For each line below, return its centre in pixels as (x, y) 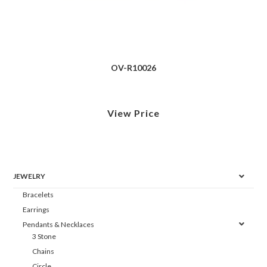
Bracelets (38, 195)
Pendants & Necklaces (59, 225)
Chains (44, 252)
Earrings (36, 210)
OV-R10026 (133, 67)
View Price (133, 113)
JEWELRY (30, 176)
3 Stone (44, 237)
